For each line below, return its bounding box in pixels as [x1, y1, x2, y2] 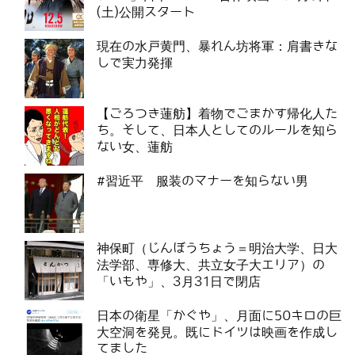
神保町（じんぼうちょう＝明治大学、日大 [97, 242, 338, 256]
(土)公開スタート [97, 6, 195, 20]
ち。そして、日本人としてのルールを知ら [97, 124, 338, 138]
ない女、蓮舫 [97, 140, 173, 155]
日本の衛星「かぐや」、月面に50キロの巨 [97, 309, 342, 323]
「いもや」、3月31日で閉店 [97, 275, 261, 289]
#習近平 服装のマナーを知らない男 [97, 174, 308, 189]
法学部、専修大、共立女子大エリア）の [97, 258, 325, 273]
